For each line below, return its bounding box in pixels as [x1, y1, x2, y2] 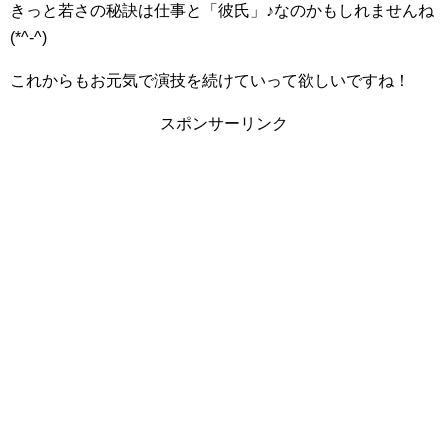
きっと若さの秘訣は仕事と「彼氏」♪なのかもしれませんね [10, 2, 434, 19]
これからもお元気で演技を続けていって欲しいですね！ [10, 72, 410, 89]
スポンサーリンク [160, 115, 288, 132]
